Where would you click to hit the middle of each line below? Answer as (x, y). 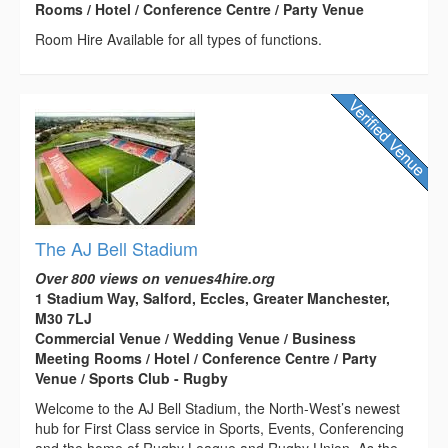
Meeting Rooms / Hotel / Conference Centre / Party (206, 358)
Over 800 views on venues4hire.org (155, 278)
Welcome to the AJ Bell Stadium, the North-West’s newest (217, 408)
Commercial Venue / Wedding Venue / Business (195, 338)
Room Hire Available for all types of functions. (178, 39)
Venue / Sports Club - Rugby (131, 378)
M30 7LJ (63, 318)
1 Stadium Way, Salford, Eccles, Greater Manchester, (212, 298)
